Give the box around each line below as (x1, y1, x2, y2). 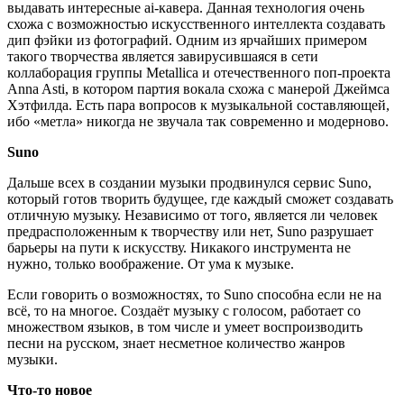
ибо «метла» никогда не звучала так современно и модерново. (7, 114, 389, 130)
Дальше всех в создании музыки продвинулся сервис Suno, (7, 175, 372, 191)
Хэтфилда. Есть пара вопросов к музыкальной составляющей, (7, 97, 390, 114)
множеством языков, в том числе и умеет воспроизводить (7, 319, 363, 335)
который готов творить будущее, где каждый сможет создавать (7, 191, 393, 207)
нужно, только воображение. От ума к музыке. (7, 256, 294, 272)
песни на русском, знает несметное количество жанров (7, 335, 345, 352)
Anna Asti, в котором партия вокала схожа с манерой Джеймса (7, 81, 390, 97)
